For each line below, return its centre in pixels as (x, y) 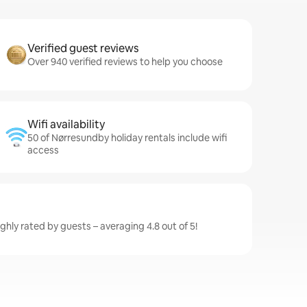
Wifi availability (66, 124)
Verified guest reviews (83, 48)
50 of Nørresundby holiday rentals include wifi (127, 138)
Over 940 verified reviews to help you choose (125, 62)
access (43, 150)
